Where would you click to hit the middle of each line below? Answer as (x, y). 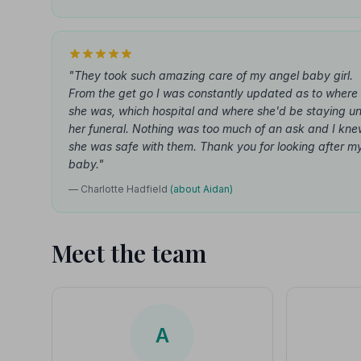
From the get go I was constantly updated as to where (213, 93)
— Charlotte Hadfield (119, 189)
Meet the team (129, 253)
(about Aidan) (201, 189)
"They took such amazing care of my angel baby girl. (211, 75)
